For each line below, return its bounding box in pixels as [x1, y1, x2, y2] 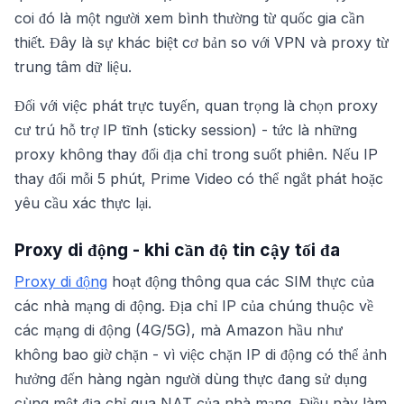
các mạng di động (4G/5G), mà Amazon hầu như [14, 321, 343, 339]
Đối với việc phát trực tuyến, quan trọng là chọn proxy [14, 96, 378, 115]
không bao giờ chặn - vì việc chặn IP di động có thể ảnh [14, 345, 387, 363]
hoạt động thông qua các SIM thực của [107, 272, 374, 290]
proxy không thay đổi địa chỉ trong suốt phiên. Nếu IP [14, 145, 378, 163]
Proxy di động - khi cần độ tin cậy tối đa [14, 239, 340, 261]
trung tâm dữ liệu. [14, 58, 132, 76]
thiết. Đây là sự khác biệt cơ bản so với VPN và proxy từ [14, 33, 389, 51]
